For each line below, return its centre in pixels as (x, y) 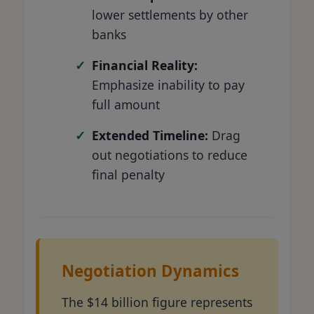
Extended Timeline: (150, 135)
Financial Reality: (145, 65)
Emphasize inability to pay (168, 84)
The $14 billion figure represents (157, 302)
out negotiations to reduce (170, 155)
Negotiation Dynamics (150, 271)
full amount (126, 104)
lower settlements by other (170, 14)
